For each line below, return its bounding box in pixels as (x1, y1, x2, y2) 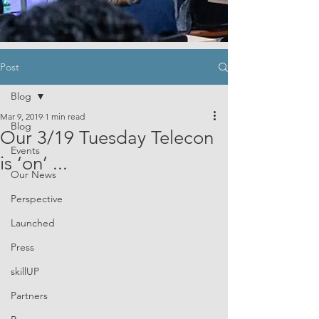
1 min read (45, 111, 85, 122)
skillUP (11, 265, 39, 278)
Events (11, 144, 40, 157)
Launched (11, 216, 55, 229)
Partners (11, 289, 48, 302)
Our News (11, 168, 56, 181)
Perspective (11, 192, 63, 205)
